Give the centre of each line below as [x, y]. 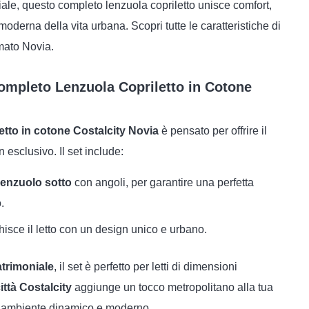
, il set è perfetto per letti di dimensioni [146, 267]
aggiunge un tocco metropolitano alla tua [172, 287]
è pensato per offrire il [213, 131]
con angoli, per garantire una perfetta [163, 182]
